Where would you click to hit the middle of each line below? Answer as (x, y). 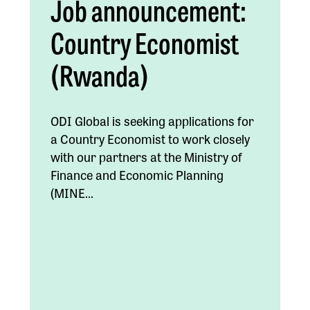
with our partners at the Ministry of (146, 156)
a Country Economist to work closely (150, 138)
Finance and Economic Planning (137, 174)
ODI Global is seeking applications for (152, 120)
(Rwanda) (99, 74)
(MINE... (72, 192)
